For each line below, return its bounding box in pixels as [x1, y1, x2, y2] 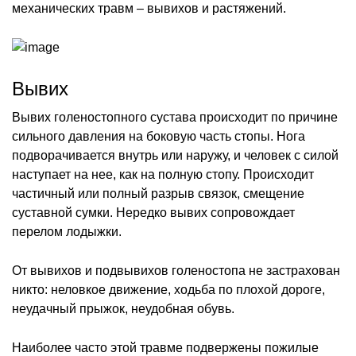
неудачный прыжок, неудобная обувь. [12, 301, 234, 315]
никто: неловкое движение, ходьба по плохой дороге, [12, 282, 325, 296]
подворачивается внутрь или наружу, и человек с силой [12, 148, 339, 162]
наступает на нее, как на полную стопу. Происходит [12, 167, 314, 181]
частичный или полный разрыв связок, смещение [12, 186, 304, 200]
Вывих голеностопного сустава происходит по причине [12, 110, 338, 124]
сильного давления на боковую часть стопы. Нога [12, 129, 305, 143]
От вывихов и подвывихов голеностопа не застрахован [12, 263, 340, 277]
